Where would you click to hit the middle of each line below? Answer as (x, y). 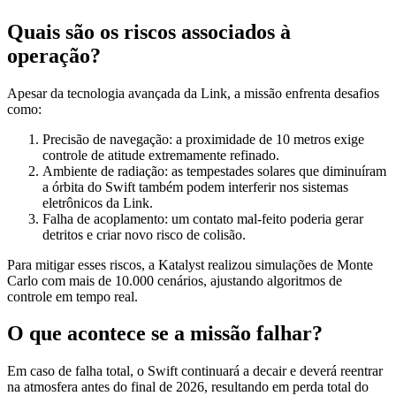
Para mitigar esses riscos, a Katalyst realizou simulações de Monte (190, 264)
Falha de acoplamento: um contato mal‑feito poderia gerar (203, 218)
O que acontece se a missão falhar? (165, 334)
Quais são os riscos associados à (149, 31)
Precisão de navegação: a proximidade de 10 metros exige (203, 139)
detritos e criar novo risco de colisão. (144, 234)
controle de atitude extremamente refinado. (161, 155)
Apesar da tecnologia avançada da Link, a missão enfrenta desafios (193, 93)
